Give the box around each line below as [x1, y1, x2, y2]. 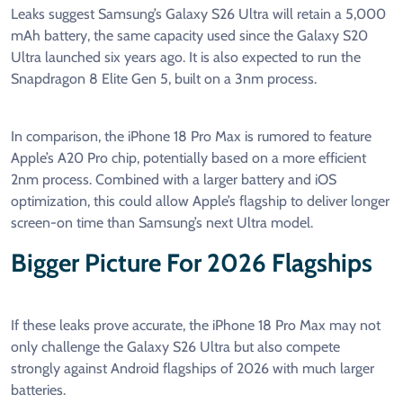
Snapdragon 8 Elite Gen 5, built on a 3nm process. [11, 70, 317, 88]
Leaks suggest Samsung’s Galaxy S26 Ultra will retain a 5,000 [11, 5, 386, 23]
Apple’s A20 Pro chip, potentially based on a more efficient [11, 149, 366, 167]
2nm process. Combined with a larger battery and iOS [11, 171, 336, 189]
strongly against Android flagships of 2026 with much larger [11, 360, 374, 378]
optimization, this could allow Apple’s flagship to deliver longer [11, 193, 390, 210]
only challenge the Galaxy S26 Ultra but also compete [11, 338, 340, 356]
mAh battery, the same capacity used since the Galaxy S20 [11, 27, 368, 45]
